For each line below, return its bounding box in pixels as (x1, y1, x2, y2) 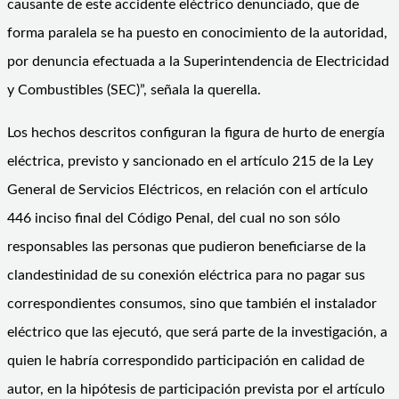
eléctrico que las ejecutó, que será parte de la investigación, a (7, 324, 387, 339)
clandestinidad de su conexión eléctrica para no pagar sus (7, 267, 365, 282)
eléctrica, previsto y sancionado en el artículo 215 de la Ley (7, 153, 373, 168)
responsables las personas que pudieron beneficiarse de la (7, 239, 366, 254)
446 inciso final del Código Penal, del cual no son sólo (7, 210, 340, 225)
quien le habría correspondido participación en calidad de (7, 353, 364, 368)
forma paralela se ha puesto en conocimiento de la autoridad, (7, 25, 387, 40)
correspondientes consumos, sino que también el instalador (7, 296, 377, 311)
